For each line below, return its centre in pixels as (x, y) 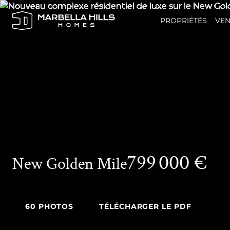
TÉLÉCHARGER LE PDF (145, 206)
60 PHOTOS (50, 206)
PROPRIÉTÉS (184, 20)
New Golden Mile (70, 164)
